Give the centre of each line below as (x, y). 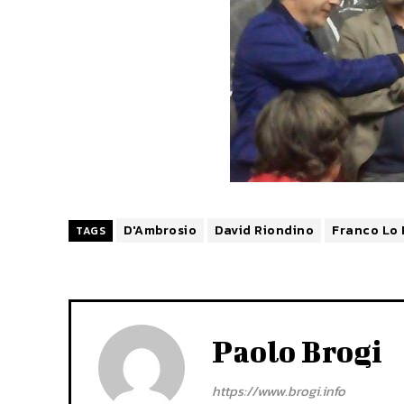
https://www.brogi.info (279, 390)
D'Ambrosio (160, 230)
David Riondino (264, 230)
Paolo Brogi (297, 351)
